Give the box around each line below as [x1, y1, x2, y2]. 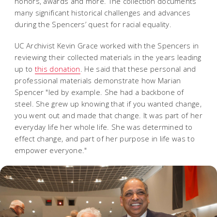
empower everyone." [15, 145, 87, 155]
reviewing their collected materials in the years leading [15, 52, 201, 62]
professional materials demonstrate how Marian [15, 75, 181, 85]
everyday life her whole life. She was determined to [15, 122, 193, 132]
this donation [34, 63, 80, 74]
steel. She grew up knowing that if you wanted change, [15, 98, 201, 108]
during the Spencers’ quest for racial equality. [15, 19, 172, 29]
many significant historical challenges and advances [15, 7, 191, 17]
